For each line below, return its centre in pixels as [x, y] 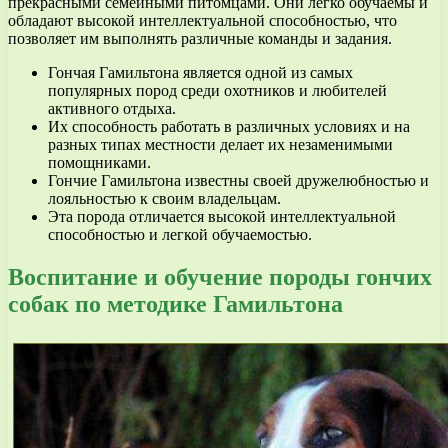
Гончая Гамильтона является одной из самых [200, 73]
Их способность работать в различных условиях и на [229, 127]
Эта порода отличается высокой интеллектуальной [222, 217]
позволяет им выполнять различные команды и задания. [200, 39]
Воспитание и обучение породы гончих [220, 277]
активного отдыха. [112, 109]
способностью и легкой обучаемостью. [180, 235]
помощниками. [99, 163]
